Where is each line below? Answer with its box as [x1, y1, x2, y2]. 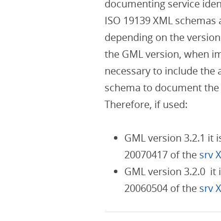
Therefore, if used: [105, 98, 187, 111]
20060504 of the [124, 182, 199, 195]
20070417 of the [124, 148, 199, 161]
